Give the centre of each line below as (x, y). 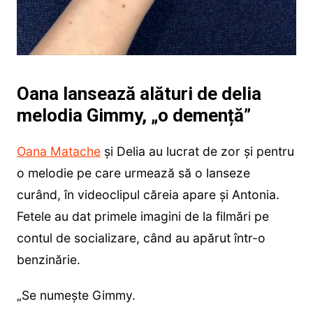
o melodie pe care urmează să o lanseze (133, 173)
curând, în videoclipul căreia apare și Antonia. (148, 194)
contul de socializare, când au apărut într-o (141, 238)
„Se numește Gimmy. (76, 295)
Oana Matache (58, 151)
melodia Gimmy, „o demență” (133, 115)
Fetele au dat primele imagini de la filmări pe (143, 216)
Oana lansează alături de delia (139, 93)
